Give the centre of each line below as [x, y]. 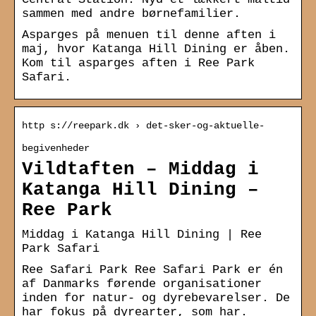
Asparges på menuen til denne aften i [149, 35]
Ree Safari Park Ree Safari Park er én [152, 269]
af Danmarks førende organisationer [142, 284]
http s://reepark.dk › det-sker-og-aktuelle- [143, 125]
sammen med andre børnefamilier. [131, 13]
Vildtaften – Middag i [140, 169]
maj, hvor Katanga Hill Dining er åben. [156, 49]
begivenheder [56, 148]
